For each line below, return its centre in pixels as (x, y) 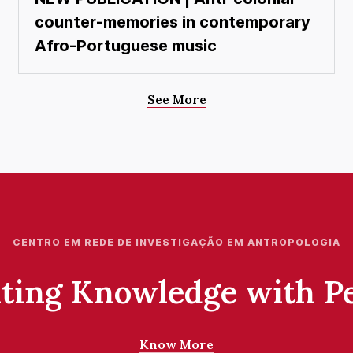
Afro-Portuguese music (126, 45)
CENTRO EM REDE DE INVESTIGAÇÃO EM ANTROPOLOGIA (176, 242)
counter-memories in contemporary (173, 22)
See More (176, 99)
